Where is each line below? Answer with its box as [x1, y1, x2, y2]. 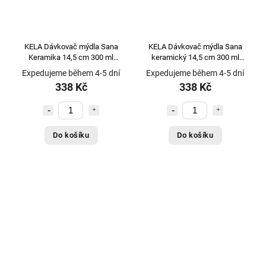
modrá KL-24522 [43, 63, 99, 72]
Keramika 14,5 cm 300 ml [28, 52, 113, 62]
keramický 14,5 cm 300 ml [151, 52, 239, 62]
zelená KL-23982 [167, 63, 223, 72]
